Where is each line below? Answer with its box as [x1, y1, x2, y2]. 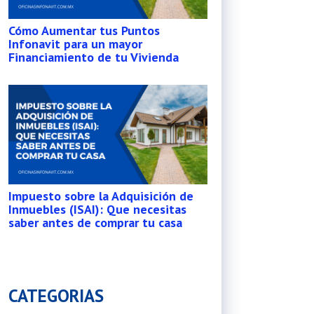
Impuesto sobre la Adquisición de [8, 188, 193, 204]
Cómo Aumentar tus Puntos [8, 22, 160, 39]
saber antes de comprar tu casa [8, 214, 182, 231]
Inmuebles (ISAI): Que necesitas [8, 201, 186, 217]
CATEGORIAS [8, 285, 104, 307]
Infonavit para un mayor [8, 36, 142, 52]
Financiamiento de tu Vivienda [8, 49, 179, 65]
